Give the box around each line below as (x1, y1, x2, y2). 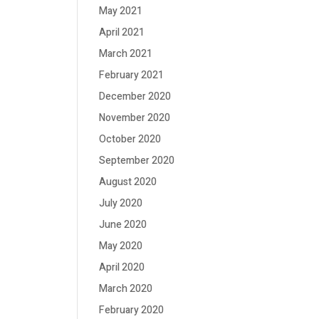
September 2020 (99, 153, 175, 168)
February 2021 (99, 68, 164, 83)
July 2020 (99, 196, 143, 211)
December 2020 (99, 89, 172, 104)
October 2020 (99, 132, 162, 147)
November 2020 (99, 110, 171, 125)
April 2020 (99, 260, 145, 275)
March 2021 (99, 46, 153, 61)
